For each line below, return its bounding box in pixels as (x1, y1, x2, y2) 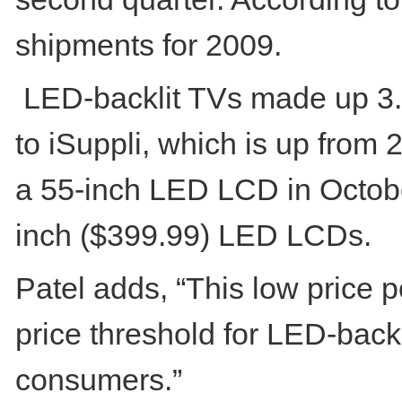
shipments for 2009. (15, 28, 282, 62)
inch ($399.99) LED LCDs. (15, 218, 371, 252)
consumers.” (15, 363, 182, 397)
